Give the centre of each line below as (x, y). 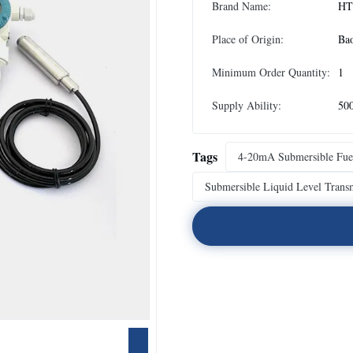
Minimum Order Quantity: (271, 72)
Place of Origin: (248, 39)
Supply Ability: (247, 105)
